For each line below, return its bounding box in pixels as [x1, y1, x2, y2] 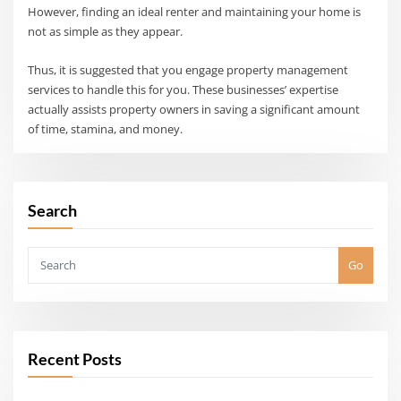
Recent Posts [28, 348, 123, 369]
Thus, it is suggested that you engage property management [28, 61, 349, 78]
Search [28, 200, 78, 220]
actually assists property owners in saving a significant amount [28, 100, 361, 117]
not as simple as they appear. [28, 23, 183, 40]
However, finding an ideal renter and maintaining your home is [28, 4, 362, 21]
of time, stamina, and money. [28, 120, 183, 137]
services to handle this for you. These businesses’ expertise [28, 81, 339, 98]
